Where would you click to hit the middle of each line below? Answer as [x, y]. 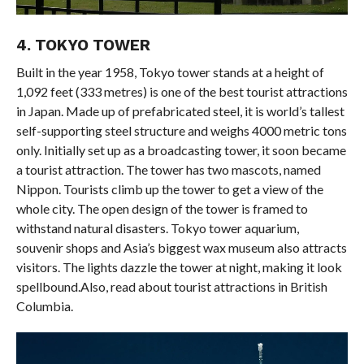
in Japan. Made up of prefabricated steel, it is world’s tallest [180, 111]
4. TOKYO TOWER [83, 45]
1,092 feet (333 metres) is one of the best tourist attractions [182, 92]
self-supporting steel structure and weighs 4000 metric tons [181, 131]
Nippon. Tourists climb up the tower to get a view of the [169, 189]
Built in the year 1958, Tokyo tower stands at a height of [170, 72]
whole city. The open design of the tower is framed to [162, 209]
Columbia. [44, 306]
